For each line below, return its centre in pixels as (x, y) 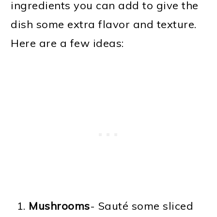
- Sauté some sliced (142, 206)
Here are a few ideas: (67, 43)
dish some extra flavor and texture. (104, 24)
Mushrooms (59, 206)
